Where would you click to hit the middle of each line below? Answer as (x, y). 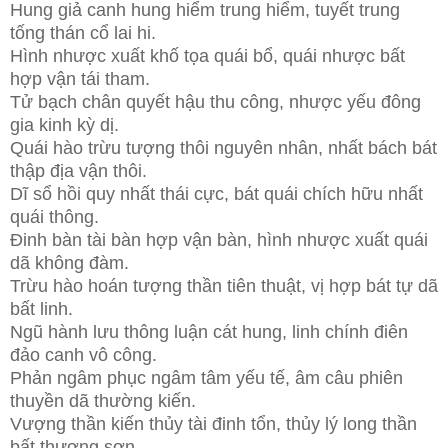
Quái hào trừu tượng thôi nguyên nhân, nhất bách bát (223, 147)
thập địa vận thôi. (78, 170)
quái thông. (54, 216)
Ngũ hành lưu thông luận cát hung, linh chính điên (209, 331)
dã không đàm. (69, 262)
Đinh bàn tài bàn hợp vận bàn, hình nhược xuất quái (219, 239)
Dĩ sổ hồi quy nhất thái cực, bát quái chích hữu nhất (216, 193)
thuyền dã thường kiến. (103, 400)
